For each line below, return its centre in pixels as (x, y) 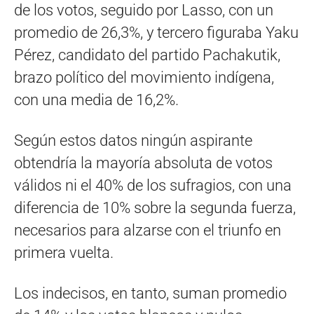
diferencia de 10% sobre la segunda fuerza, (155, 207)
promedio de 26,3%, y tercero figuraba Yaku (156, 32)
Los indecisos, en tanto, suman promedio (150, 293)
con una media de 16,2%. (96, 100)
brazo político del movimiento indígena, (144, 77)
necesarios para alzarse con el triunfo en (148, 230)
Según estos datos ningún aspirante (133, 140)
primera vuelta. (64, 252)
